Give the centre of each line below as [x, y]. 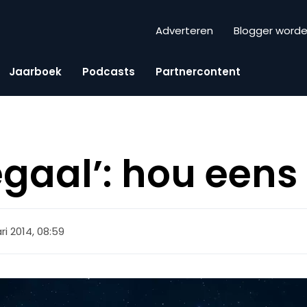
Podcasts [109, 71]
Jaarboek [35, 71]
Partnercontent [198, 71]
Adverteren [184, 31]
